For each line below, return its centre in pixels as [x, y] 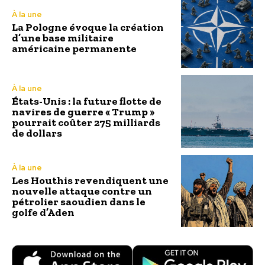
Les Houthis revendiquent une [90, 181]
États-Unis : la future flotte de [87, 101]
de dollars [37, 133]
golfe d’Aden [43, 213]
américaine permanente [74, 48]
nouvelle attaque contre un [82, 191]
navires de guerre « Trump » [83, 112]
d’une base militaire [63, 38]
